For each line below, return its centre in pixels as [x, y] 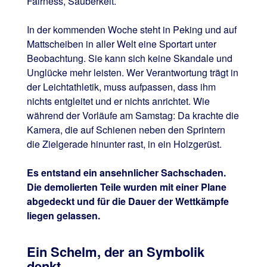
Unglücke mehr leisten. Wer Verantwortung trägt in [132, 73]
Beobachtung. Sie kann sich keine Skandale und [129, 58]
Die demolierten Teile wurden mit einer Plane [126, 187]
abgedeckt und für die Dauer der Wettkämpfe [128, 201]
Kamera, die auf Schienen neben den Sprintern [126, 130]
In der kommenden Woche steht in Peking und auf [131, 30]
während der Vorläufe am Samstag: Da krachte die [133, 116]
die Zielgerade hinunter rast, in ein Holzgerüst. [124, 144]
